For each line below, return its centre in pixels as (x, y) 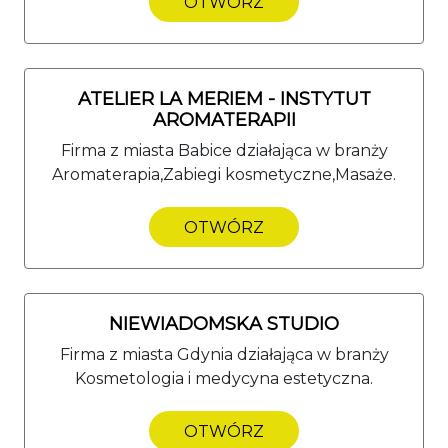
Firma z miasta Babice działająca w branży (224, 150)
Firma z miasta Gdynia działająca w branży (224, 354)
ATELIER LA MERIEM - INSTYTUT (224, 98)
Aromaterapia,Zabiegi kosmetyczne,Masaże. (224, 174)
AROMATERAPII (224, 119)
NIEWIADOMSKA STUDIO (224, 323)
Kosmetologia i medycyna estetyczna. (224, 378)
